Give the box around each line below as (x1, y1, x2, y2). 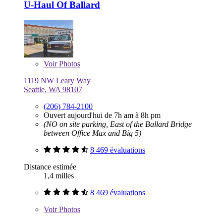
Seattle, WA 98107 (24, 85, 82, 94)
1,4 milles (44, 171, 74, 180)
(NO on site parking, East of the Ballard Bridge (44, 120, 192, 129)
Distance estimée (24, 163, 76, 171)
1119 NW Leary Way (24, 76, 91, 85)
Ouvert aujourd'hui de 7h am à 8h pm (44, 111, 161, 120)
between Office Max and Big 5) (44, 129, 141, 138)
